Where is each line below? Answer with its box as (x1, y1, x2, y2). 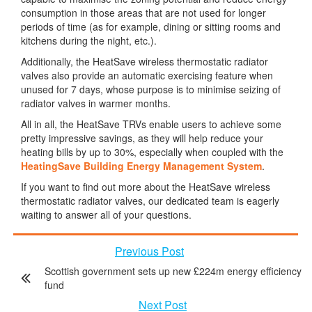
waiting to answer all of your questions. (21, 208, 192, 222)
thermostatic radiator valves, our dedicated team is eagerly (21, 194, 279, 208)
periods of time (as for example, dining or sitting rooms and (21, 19, 281, 34)
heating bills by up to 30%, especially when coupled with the (21, 145, 283, 159)
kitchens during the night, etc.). (21, 33, 157, 48)
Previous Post (115, 243, 184, 260)
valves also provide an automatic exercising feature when (21, 68, 273, 83)
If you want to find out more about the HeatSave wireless (21, 180, 270, 194)
